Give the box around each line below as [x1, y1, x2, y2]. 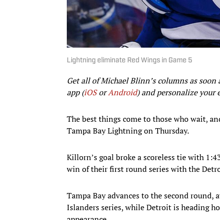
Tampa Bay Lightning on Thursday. [67, 125, 189, 136]
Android [108, 86, 137, 98]
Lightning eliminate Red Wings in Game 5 [67, 56, 192, 64]
